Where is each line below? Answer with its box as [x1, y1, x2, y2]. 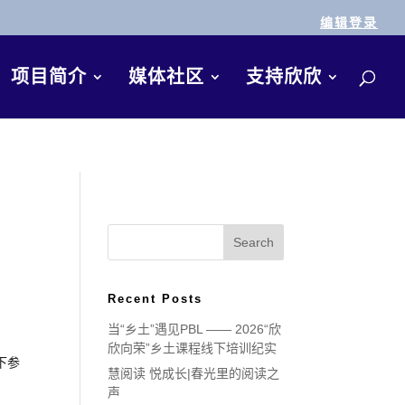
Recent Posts [108, 292, 203, 306]
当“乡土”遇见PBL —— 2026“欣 [108, 322, 282, 336]
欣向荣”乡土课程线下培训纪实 [108, 341, 278, 355]
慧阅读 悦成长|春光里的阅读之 [108, 366, 280, 381]
